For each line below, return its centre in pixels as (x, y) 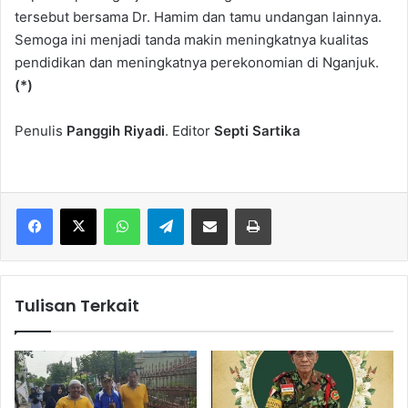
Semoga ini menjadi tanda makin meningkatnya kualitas (192, 40)
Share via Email (241, 208)
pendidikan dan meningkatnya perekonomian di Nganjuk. (197, 63)
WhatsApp (168, 208)
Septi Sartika (257, 131)
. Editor (189, 131)
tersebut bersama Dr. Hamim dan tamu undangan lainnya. (198, 17)
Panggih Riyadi (116, 131)
